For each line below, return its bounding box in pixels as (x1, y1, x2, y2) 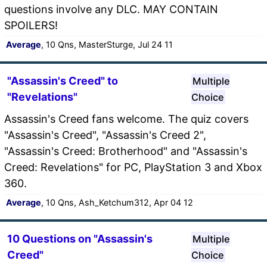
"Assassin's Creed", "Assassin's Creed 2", (4, 128, 206, 141)
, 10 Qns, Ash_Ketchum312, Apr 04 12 (41, 197, 193, 207)
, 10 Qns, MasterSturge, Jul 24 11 (41, 39, 173, 49)
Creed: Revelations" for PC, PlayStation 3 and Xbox (4, 160, 262, 173)
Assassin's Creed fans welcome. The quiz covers (4, 112, 249, 125)
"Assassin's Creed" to (7, 74, 118, 87)
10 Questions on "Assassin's (7, 232, 153, 245)
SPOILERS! (4, 18, 58, 32)
